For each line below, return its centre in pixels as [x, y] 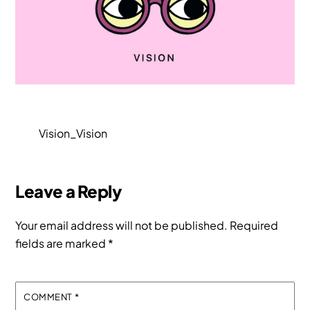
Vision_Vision [73, 133]
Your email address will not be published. [122, 225]
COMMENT [49, 297]
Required [254, 225]
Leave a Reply [69, 191]
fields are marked [62, 243]
